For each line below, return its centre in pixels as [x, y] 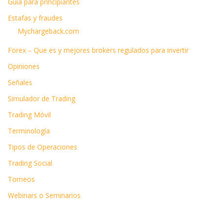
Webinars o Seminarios [44, 195]
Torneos [21, 179]
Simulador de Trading [42, 98]
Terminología [29, 131]
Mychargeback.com [48, 31]
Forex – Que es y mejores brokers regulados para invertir [98, 50]
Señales [20, 82]
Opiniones [24, 66]
